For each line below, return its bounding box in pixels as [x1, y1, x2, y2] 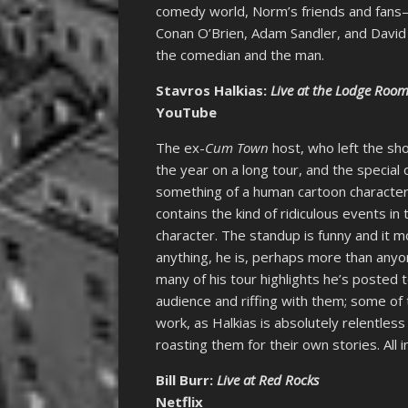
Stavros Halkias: [156, 81, 271, 100]
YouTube [156, 103, 218, 122]
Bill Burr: [156, 371, 218, 390]
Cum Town [205, 138, 270, 158]
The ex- [156, 138, 206, 158]
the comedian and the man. [156, 46, 325, 65]
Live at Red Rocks [217, 371, 320, 390]
